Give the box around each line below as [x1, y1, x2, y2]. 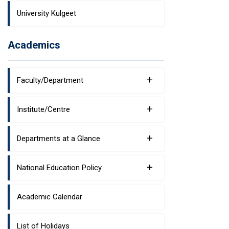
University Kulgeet [17, 9, 76, 18]
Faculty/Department [17, 76, 83, 85]
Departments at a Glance [17, 134, 100, 143]
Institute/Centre [17, 105, 70, 114]
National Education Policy [17, 163, 102, 172]
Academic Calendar [17, 192, 82, 201]
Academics [8, 39, 60, 51]
